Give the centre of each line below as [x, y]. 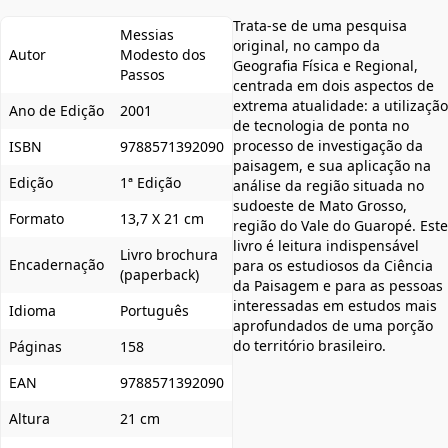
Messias [147, 35]
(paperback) [159, 275]
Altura [29, 419]
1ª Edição [150, 183]
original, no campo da [306, 46]
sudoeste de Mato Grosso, [320, 206]
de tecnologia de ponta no [321, 126]
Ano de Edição [56, 111]
